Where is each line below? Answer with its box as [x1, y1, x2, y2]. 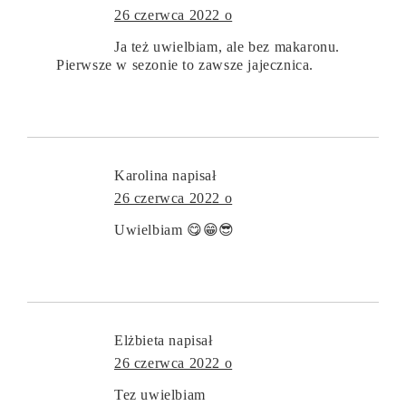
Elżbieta [114, 332, 165, 348]
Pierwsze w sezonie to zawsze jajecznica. [56, 56, 314, 72]
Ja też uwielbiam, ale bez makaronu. [114, 38, 341, 54]
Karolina [114, 167, 169, 183]
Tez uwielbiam [114, 386, 206, 402]
